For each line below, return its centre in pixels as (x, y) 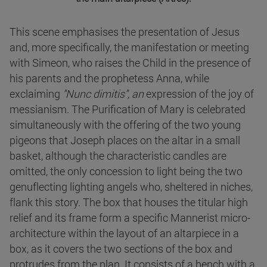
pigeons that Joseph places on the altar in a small (125, 140)
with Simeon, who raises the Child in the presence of (130, 62)
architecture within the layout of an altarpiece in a (124, 233)
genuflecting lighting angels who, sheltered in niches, (131, 186)
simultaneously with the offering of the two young (125, 124)
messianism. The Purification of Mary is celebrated (128, 109)
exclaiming (36, 93)
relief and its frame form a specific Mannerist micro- (130, 217)
